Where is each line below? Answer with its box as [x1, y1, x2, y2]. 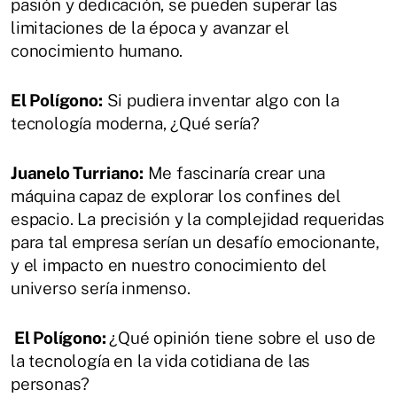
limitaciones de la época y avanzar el [11, 18, 290, 38]
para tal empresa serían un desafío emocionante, [11, 232, 380, 253]
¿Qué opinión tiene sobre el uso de [109, 328, 376, 348]
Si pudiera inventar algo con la [102, 90, 339, 111]
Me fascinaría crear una [143, 163, 326, 183]
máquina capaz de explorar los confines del [11, 186, 342, 206]
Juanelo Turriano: [11, 163, 144, 183]
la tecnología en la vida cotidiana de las [11, 351, 311, 371]
